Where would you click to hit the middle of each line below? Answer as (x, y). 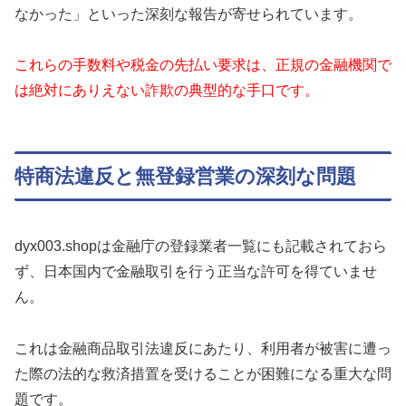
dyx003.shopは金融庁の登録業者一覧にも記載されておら (201, 246)
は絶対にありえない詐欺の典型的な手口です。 (167, 91)
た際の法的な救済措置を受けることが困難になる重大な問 (203, 373)
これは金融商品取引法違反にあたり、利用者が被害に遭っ (203, 348)
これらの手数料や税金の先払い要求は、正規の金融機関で (203, 65)
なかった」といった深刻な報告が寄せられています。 (188, 14)
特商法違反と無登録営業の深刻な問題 (185, 177)
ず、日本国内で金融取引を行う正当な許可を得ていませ (196, 271)
